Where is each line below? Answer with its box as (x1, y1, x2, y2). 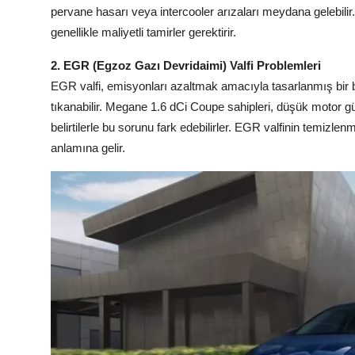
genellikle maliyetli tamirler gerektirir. (51, 25, 236, 40)
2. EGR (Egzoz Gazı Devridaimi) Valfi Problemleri (51, 59, 321, 73)
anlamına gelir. (51, 141, 125, 155)
